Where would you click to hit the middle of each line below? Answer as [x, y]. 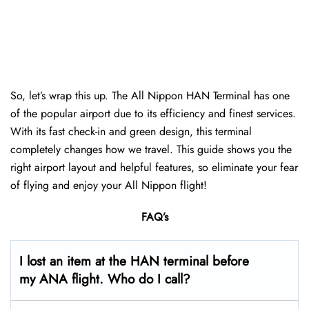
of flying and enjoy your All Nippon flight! [109, 186]
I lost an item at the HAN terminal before [134, 261]
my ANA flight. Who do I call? [105, 279]
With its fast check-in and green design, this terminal [131, 132]
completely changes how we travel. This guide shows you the [151, 150]
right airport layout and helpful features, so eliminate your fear [154, 168]
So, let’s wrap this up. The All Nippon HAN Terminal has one [150, 96]
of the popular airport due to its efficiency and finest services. [153, 114]
